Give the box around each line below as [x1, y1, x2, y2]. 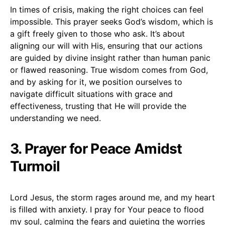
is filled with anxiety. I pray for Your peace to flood [10, 204, 204, 214]
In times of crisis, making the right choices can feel [10, 4, 203, 15]
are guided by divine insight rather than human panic [10, 52, 210, 63]
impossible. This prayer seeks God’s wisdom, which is [10, 16, 213, 27]
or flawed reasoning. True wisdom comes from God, [10, 64, 208, 75]
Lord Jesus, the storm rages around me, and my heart [10, 192, 215, 202]
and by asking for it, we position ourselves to [10, 76, 182, 87]
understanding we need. [10, 113, 101, 123]
